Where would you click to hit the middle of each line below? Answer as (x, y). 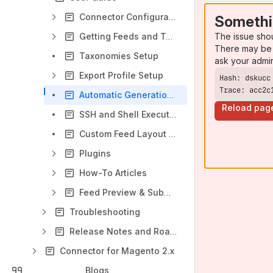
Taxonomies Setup (119, 56)
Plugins (95, 153)
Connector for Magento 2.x (117, 251)
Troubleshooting (105, 212)
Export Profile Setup (121, 75)
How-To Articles (113, 173)
